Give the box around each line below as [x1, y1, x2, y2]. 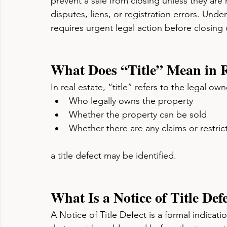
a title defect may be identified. [51, 150, 176, 161]
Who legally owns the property [69, 95, 193, 106]
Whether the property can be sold [69, 109, 207, 120]
